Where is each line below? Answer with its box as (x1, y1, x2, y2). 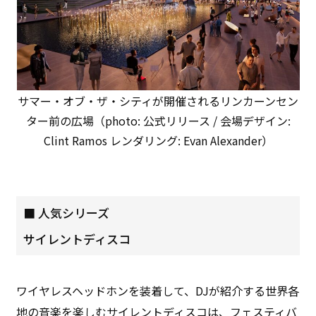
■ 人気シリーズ (23, 203, 110, 221)
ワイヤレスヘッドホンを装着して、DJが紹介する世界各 (16, 281, 300, 299)
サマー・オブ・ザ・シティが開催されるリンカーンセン (18, 92, 298, 109)
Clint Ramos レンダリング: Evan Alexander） (43, 131, 273, 149)
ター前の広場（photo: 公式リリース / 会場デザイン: (25, 111, 291, 129)
